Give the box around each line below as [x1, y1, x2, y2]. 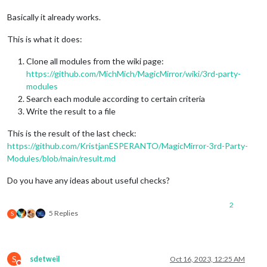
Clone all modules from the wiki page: [26, 55, 164, 66]
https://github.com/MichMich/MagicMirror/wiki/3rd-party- [26, 68, 241, 79]
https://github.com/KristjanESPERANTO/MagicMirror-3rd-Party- [7, 140, 248, 151]
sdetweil [30, 254, 60, 263]
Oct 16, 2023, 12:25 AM [170, 254, 245, 263]
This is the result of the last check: [7, 128, 136, 138]
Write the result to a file [26, 105, 116, 116]
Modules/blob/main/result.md [7, 153, 116, 163]
